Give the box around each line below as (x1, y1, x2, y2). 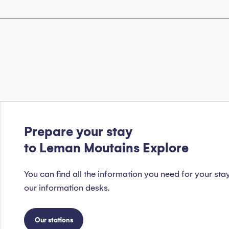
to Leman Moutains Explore (24, 141, 189, 156)
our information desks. (24, 183, 110, 193)
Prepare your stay (24, 124, 133, 140)
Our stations (34, 216, 73, 224)
